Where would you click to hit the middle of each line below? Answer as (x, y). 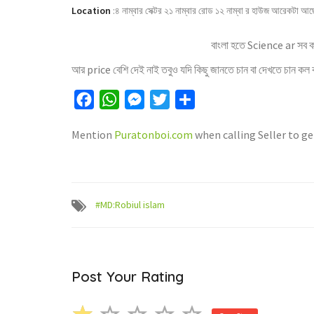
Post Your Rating (128, 277)
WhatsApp (144, 100)
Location (91, 11)
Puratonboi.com (153, 135)
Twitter (188, 100)
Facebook (117, 100)
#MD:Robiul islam (130, 205)
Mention (93, 135)
